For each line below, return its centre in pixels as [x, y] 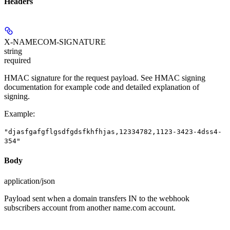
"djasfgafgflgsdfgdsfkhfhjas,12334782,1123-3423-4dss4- [113, 131]
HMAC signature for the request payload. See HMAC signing [105, 78]
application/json [30, 181]
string [13, 51]
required [17, 60]
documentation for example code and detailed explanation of [102, 87]
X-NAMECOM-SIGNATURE [55, 42]
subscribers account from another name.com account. [90, 207]
